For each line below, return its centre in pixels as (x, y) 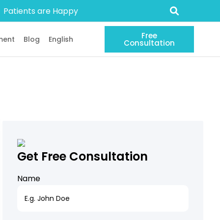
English (61, 40)
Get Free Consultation (82, 157)
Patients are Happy (41, 11)
